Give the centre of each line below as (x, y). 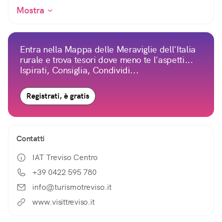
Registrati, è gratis (58, 96)
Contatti (30, 139)
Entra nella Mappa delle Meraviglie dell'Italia (108, 50)
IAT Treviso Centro (65, 158)
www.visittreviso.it (63, 202)
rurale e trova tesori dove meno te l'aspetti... (107, 60)
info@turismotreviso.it (72, 187)
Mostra (32, 10)
